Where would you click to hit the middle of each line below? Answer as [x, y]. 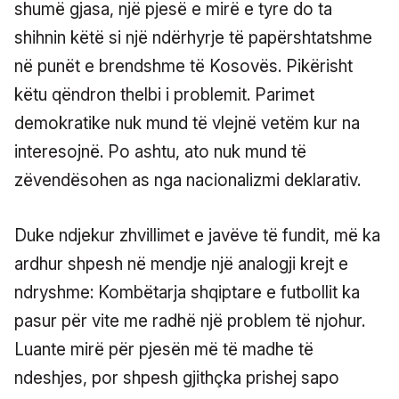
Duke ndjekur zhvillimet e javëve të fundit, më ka [197, 235]
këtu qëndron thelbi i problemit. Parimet [164, 94]
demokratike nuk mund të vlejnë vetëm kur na [187, 123]
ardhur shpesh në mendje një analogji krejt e [181, 264]
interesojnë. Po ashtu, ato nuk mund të [160, 151]
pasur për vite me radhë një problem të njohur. [190, 321]
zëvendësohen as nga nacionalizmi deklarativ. [187, 180]
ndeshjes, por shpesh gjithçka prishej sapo [177, 378]
